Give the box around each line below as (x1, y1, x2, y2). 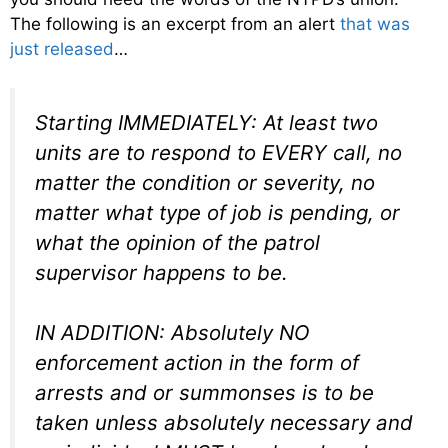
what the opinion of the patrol (35, 229, 320, 255)
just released (10, 39, 114, 60)
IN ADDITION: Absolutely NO (35, 320, 310, 346)
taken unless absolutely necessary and (35, 410, 413, 436)
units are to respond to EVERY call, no (35, 139, 402, 165)
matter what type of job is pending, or (35, 199, 400, 225)
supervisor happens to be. (35, 259, 288, 285)
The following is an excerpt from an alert (10, 14, 340, 35)
